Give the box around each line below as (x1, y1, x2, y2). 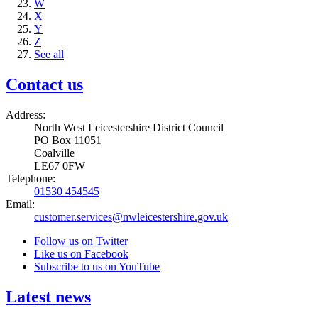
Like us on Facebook (34, 247, 128, 260)
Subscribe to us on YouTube (34, 260, 160, 273)
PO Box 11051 (34, 133, 102, 146)
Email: (6, 197, 35, 210)
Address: (6, 108, 45, 121)
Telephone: (6, 172, 55, 185)
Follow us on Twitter (34, 234, 128, 247)
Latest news (6, 287, 91, 306)
